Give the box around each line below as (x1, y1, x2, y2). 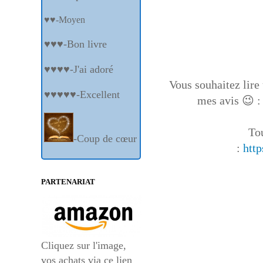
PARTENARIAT (41, 177, 95, 187)
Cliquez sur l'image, (41, 240, 126, 252)
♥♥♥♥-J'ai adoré (44, 63, 113, 76)
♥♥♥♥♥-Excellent (44, 89, 120, 101)
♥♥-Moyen (44, 15, 85, 25)
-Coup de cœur (73, 133, 137, 145)
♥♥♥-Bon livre (44, 38, 107, 50)
